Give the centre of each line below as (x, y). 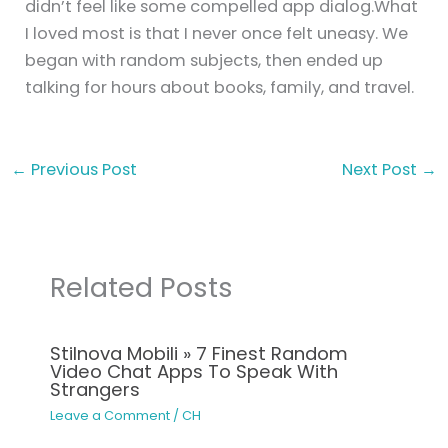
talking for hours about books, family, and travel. (220, 87)
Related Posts (141, 288)
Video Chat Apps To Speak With (193, 372)
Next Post (382, 169)
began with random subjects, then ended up (204, 60)
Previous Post (81, 169)
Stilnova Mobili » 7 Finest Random (198, 354)
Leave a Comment (109, 415)
